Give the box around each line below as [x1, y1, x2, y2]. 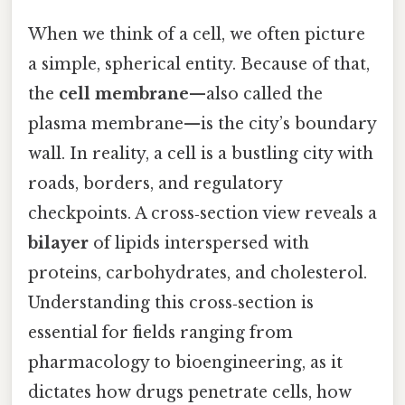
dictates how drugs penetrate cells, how [28, 382, 352, 403]
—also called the [189, 84, 323, 105]
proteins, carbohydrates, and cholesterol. [28, 263, 367, 284]
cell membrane [59, 84, 189, 105]
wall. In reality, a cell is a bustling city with [28, 144, 373, 165]
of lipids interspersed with [89, 233, 309, 254]
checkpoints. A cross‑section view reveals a [28, 203, 377, 224]
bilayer [28, 233, 89, 254]
